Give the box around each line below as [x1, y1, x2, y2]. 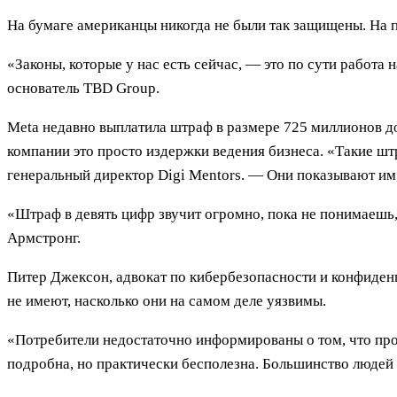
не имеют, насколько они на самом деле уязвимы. [7, 292, 326, 310]
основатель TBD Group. [7, 80, 160, 97]
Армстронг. [7, 230, 81, 247]
